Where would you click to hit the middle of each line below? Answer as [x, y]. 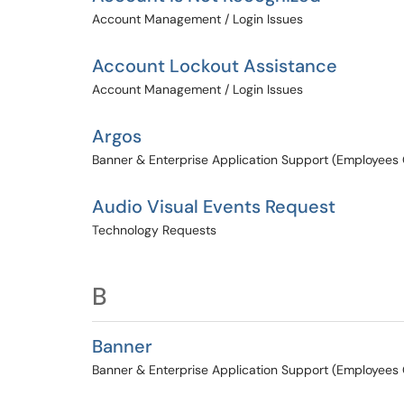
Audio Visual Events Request [214, 207]
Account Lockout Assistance [215, 66]
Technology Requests [154, 230]
